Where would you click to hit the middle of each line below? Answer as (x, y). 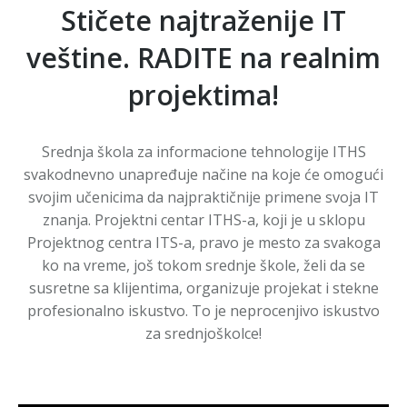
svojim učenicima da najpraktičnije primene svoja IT (203, 198)
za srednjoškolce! (203, 334)
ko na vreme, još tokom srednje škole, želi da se (203, 266)
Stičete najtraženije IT (203, 21)
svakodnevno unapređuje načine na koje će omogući (203, 175)
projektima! (203, 95)
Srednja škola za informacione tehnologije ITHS (203, 152)
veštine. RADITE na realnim (203, 58)
